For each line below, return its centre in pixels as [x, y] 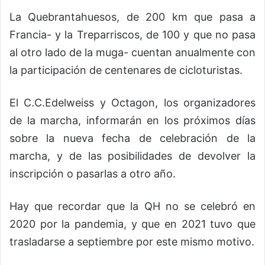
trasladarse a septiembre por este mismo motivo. [132, 241]
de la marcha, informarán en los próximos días [132, 120]
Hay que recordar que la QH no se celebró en [132, 206]
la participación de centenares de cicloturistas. [126, 70]
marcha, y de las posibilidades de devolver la [132, 156]
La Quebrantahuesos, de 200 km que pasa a [132, 17]
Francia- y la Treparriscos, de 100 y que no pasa [132, 34]
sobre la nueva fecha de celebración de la [132, 138]
